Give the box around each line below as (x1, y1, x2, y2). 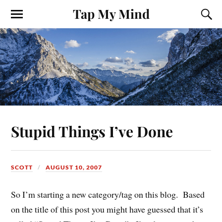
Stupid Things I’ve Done (11, 121, 173, 141)
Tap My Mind (72, 5, 150, 22)
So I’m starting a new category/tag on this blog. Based (11, 188, 205, 201)
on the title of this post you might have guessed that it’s (11, 203, 204, 216)
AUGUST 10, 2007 (46, 164, 103, 171)
